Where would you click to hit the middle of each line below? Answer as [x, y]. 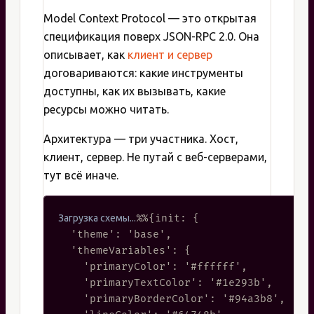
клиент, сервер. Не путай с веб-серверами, [155, 157]
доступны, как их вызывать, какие [135, 91]
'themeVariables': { [124, 251]
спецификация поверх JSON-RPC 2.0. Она [151, 37]
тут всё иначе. [81, 176]
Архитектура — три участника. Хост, [141, 139]
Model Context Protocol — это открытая [150, 19]
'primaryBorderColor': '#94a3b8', [172, 299]
